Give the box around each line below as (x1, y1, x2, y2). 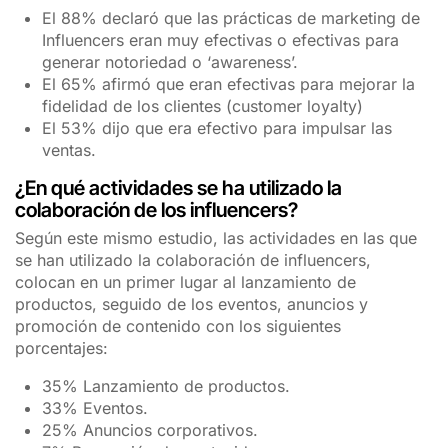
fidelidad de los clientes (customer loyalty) (42, 96, 364, 117)
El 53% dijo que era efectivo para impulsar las (42, 118, 393, 139)
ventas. (42, 140, 97, 161)
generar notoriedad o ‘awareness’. (42, 52, 299, 73)
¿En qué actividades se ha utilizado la (15, 176, 342, 201)
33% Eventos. (42, 398, 149, 419)
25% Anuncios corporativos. (42, 420, 259, 441)
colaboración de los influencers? (15, 198, 298, 223)
